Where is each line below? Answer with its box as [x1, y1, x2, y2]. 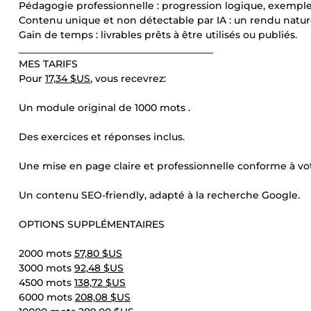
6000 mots [19, 291, 75, 303]
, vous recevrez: [90, 72, 166, 85]
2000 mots [19, 247, 74, 260]
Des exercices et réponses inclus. [19, 131, 185, 143]
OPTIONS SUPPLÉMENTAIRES [19, 218, 165, 230]
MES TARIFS [19, 58, 78, 70]
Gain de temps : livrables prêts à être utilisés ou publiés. [19, 28, 297, 41]
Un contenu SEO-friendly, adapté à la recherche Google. [19, 189, 300, 201]
